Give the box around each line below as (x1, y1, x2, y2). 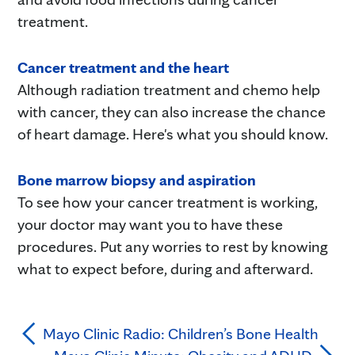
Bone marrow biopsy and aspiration (17, 170, 256, 189)
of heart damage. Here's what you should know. (17, 124, 328, 143)
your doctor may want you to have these (17, 214, 283, 234)
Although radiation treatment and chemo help (17, 79, 320, 99)
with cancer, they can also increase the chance (17, 101, 326, 121)
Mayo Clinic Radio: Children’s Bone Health (43, 323, 319, 343)
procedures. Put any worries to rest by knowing (17, 236, 328, 256)
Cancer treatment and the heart (17, 57, 229, 77)
